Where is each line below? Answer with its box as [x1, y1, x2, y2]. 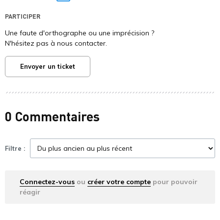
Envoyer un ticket [20, 62, 75, 71]
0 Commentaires [5, 108, 100, 125]
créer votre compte [87, 177, 151, 187]
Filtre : [5, 144, 25, 152]
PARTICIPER [5, 12, 40, 21]
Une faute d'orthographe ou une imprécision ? [5, 28, 154, 38]
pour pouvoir [151, 177, 197, 187]
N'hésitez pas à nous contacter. [5, 39, 107, 48]
